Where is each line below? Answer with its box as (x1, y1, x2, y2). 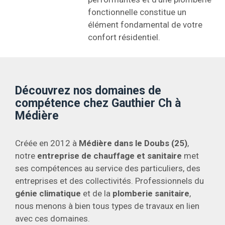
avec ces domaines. (15, 213, 90, 223)
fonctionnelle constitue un (88, 7, 186, 17)
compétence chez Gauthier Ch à (15, 96, 181, 110)
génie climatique (15, 188, 81, 198)
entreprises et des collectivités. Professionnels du (15, 176, 204, 186)
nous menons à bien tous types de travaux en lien (15, 201, 199, 211)
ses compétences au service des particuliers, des (15, 163, 200, 173)
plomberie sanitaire (113, 188, 189, 198)
